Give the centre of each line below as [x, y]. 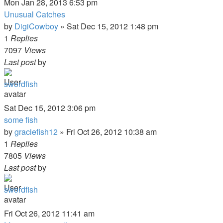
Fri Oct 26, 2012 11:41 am [49, 213]
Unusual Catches [35, 14]
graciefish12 [36, 132]
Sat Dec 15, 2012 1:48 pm [112, 26]
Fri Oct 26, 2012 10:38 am [111, 132]
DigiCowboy [36, 26]
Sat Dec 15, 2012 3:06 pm [50, 108]
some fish [21, 120]
